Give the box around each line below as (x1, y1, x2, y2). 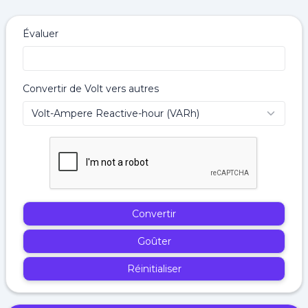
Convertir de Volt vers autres (23, 82, 159, 95)
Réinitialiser (126, 263, 181, 275)
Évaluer (23, 27, 58, 40)
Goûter (137, 235, 171, 247)
